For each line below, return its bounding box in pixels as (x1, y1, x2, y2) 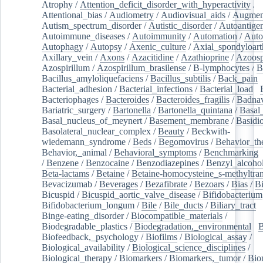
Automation (193, 31, 237, 41)
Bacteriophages (42, 94, 99, 104)
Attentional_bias (42, 9, 102, 20)
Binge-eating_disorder (42, 210, 124, 221)
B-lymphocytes (193, 62, 249, 73)
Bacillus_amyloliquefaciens (42, 73, 143, 83)
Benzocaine (86, 157, 129, 168)
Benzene (46, 157, 79, 168)
